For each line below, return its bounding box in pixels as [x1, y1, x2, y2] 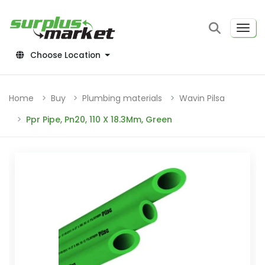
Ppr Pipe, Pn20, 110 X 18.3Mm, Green [25, 114, 172, 126]
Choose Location [30, 50, 103, 62]
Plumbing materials [82, 92, 163, 105]
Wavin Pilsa [179, 92, 225, 105]
